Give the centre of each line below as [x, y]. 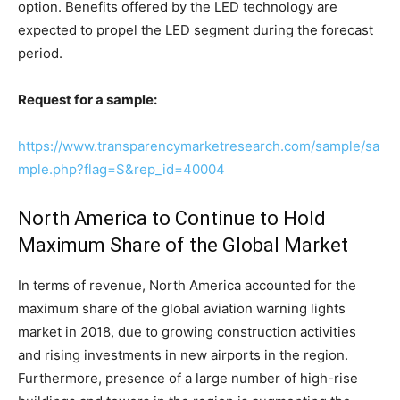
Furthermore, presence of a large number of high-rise [188, 378]
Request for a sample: [87, 99]
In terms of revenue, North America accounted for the [187, 285]
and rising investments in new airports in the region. [183, 354]
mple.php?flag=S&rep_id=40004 [121, 169]
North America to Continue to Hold [172, 218]
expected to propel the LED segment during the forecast [196, 29]
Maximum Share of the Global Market [183, 245]
